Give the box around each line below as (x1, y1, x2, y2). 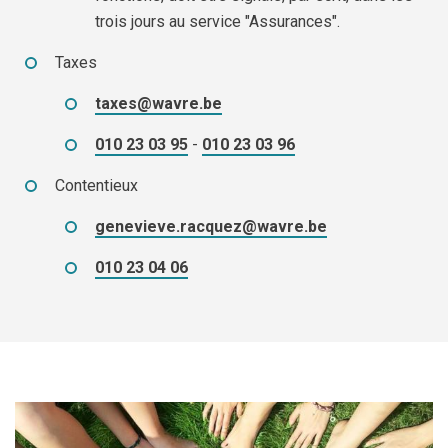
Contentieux (55, 176, 138, 195)
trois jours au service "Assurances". (95, 12, 340, 31)
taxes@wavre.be (95, 94, 222, 113)
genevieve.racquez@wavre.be (95, 217, 327, 236)
